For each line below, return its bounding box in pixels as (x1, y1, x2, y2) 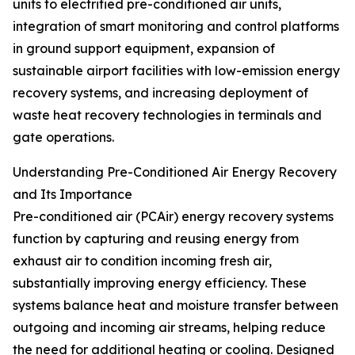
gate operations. (13, 129, 114, 146)
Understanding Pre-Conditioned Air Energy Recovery (13, 164, 337, 181)
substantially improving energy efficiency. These (13, 275, 307, 292)
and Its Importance (13, 186, 132, 203)
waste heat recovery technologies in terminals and (13, 107, 322, 124)
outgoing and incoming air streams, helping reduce (13, 319, 326, 336)
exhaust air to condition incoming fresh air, (13, 253, 272, 269)
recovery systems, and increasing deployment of (13, 85, 308, 101)
